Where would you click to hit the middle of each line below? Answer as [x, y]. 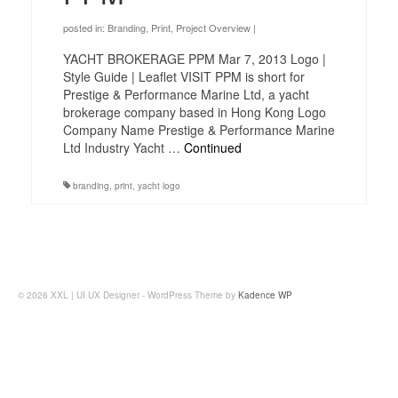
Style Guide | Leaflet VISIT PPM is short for [184, 76]
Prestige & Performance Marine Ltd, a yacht [186, 94]
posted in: [85, 27]
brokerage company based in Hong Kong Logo [195, 111]
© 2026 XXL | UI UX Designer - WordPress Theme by [128, 295]
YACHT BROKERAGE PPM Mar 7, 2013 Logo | [195, 58]
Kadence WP [265, 295]
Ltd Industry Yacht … [123, 147]
